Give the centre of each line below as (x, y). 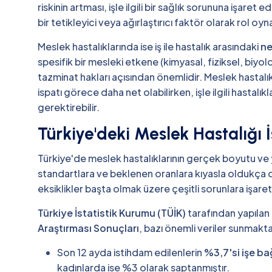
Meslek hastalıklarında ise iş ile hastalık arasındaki (149, 46)
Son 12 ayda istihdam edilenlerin (131, 252)
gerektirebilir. (69, 107)
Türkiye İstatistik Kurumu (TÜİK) (112, 212)
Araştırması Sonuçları (88, 228)
